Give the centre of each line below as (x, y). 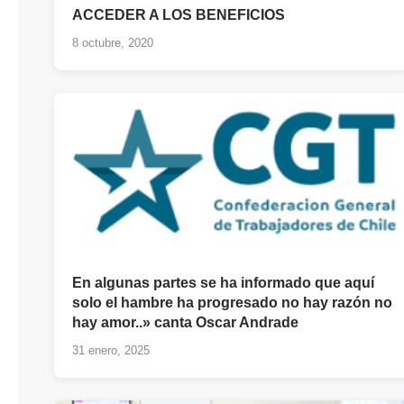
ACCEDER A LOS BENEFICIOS (179, 15)
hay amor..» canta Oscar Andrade (185, 323)
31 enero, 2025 (111, 351)
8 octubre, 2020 (113, 43)
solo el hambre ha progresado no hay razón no (232, 303)
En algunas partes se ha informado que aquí (223, 283)
